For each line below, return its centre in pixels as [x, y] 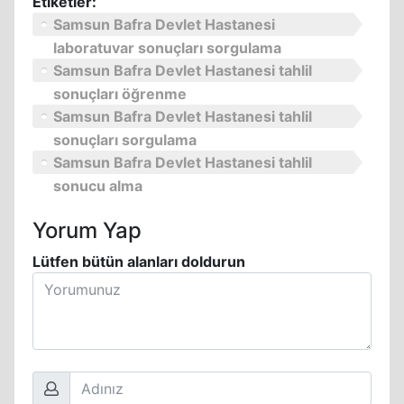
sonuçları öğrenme [120, 94]
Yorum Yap [87, 230]
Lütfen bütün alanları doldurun [139, 262]
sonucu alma [98, 186]
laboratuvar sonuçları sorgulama [167, 48]
